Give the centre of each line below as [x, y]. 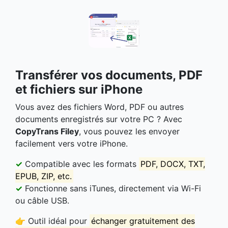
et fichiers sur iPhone [79, 89]
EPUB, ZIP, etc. [44, 176]
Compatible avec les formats [81, 164]
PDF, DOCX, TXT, [173, 164]
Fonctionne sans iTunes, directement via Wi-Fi [112, 188]
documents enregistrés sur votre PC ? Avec [99, 119]
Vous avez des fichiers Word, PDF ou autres [99, 107]
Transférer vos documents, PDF [109, 75]
